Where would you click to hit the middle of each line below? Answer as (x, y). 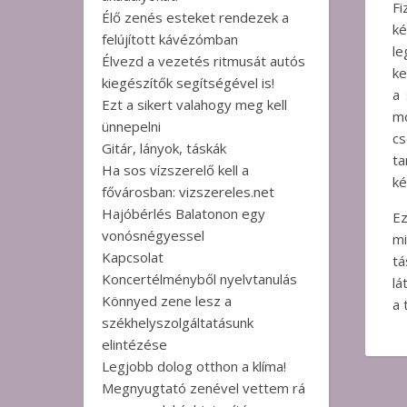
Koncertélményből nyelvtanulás (199, 279)
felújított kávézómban (170, 39)
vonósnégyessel (153, 235)
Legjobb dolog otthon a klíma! (194, 366)
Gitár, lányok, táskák (164, 148)
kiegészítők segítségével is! (188, 83)
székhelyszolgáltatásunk (178, 323)
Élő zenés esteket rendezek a (195, 17)
